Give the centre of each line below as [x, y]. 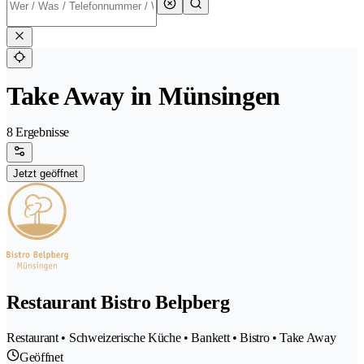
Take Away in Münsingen [143, 96]
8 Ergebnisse [38, 132]
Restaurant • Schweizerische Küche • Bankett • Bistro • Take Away [171, 338]
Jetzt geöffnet [45, 174]
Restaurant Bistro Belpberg [118, 303]
